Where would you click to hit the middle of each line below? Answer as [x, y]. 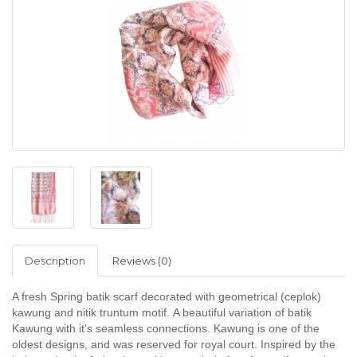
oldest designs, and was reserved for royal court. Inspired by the [174, 345]
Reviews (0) [142, 261]
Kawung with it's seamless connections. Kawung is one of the [166, 329]
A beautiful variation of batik [242, 313]
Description [55, 261]
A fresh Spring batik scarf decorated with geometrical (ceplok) [167, 297]
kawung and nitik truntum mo [85, 313]
